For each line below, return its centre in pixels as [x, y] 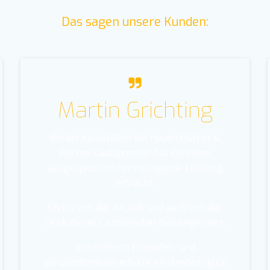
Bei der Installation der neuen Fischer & [135, 137]
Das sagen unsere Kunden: [135, 22]
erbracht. [135, 183]
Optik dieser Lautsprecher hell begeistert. [135, 222]
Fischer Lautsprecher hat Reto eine [135, 152]
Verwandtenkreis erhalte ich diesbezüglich [135, 262]
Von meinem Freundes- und [135, 247]
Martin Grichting [135, 110]
